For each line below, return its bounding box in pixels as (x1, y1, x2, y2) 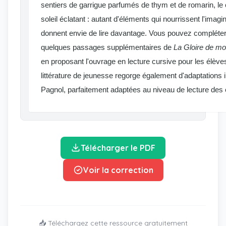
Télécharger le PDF (81, 143, 155, 153)
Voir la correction (83, 165, 153, 175)
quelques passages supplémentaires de (41, 43, 174, 51)
